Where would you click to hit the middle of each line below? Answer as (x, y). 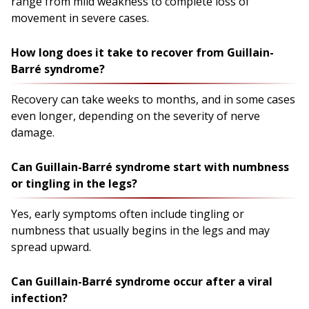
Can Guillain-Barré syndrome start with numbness (150, 167)
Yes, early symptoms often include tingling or (128, 213)
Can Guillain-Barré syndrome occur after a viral (142, 281)
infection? (39, 298)
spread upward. (51, 247)
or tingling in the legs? (74, 183)
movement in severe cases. (80, 18)
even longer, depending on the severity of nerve (136, 116)
